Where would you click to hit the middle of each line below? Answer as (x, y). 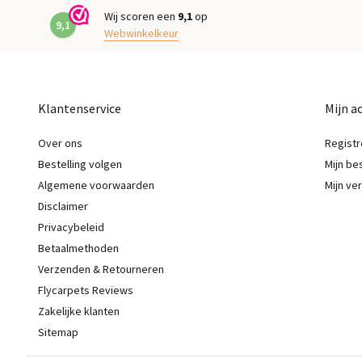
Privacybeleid (71, 227)
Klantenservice (80, 108)
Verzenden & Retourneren (101, 269)
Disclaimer (63, 206)
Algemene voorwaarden (96, 185)
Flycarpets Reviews (86, 290)
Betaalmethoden (78, 248)
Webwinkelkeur (141, 33)
